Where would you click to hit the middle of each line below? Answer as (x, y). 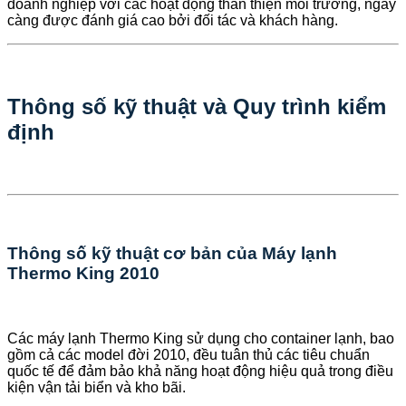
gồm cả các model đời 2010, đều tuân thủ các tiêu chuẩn (188, 355)
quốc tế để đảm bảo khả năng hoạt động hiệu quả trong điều (200, 372)
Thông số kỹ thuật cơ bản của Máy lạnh (172, 253)
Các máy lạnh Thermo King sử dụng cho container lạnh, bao (201, 339)
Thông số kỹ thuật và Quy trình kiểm (197, 106)
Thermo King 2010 (83, 273)
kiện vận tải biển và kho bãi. (97, 388)
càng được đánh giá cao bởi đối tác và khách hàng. (173, 20)
